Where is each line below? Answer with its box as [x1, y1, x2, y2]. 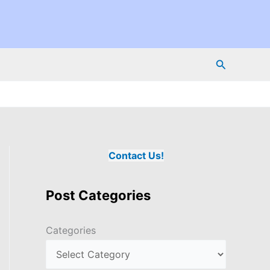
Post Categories [46, 187, 151, 203]
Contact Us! [108, 149, 164, 162]
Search [215, 56, 251, 69]
